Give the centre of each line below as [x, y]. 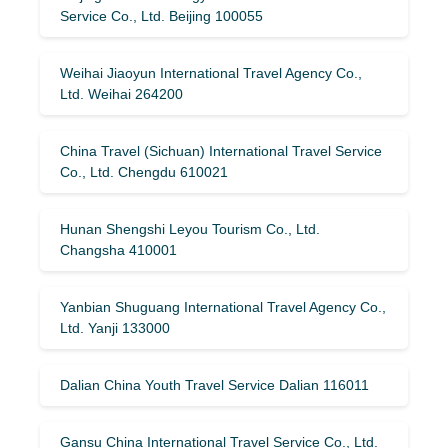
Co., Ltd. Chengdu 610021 [144, 171]
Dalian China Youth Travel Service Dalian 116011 [214, 384]
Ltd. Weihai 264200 [121, 93]
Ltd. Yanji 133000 [115, 327]
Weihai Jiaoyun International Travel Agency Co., [211, 72]
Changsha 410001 [118, 249]
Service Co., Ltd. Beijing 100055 [161, 15]
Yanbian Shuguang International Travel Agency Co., [223, 306]
